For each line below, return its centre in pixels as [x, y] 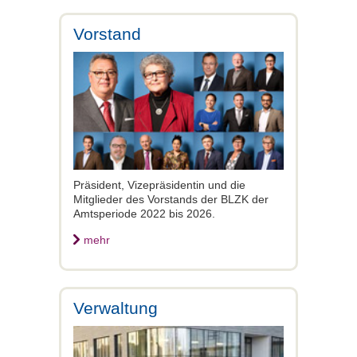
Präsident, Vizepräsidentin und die [159, 184]
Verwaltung [116, 308]
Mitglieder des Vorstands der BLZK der [171, 199]
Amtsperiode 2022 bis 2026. [144, 213]
